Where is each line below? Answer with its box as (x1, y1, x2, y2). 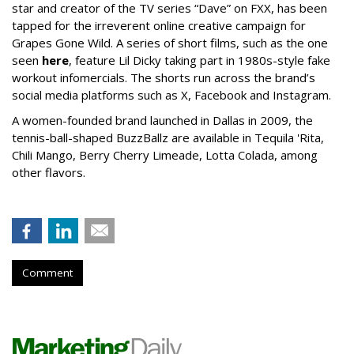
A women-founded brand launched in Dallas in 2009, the (12, 112, 313, 129)
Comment (22, 265, 73, 281)
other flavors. (12, 164, 85, 181)
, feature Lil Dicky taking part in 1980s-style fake (69, 52, 330, 69)
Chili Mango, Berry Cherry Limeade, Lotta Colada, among (12, 147, 318, 164)
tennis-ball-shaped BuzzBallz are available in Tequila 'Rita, (12, 130, 324, 146)
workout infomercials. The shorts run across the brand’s (12, 70, 315, 86)
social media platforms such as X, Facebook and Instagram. (12, 87, 331, 104)
